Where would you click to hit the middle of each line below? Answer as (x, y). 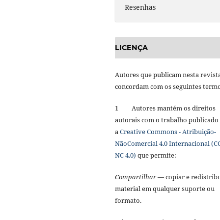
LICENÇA (131, 48)
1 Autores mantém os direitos (165, 108)
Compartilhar (136, 177)
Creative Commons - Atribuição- (168, 131)
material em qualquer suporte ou (165, 188)
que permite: (158, 155)
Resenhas (140, 7)
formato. (129, 200)
